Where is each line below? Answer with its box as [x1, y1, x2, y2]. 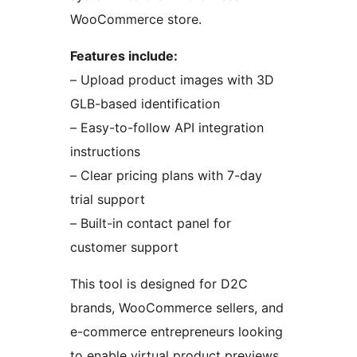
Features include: [70, 48, 178, 65]
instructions [70, 143, 140, 160]
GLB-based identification [70, 96, 220, 112]
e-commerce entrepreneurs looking [70, 324, 283, 340]
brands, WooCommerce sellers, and [70, 300, 284, 316]
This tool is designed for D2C [70, 276, 248, 292]
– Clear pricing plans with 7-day [70, 167, 262, 184]
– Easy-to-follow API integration [70, 120, 264, 136]
